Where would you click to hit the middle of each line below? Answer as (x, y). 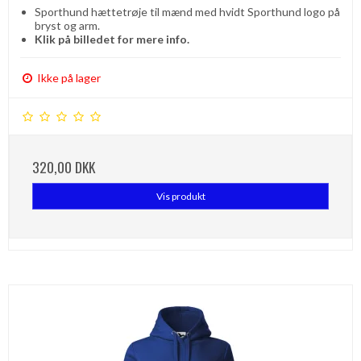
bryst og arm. (67, 26)
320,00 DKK (64, 167)
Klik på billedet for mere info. (112, 39)
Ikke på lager (68, 78)
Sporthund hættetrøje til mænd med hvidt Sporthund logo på (187, 12)
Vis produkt (180, 196)
